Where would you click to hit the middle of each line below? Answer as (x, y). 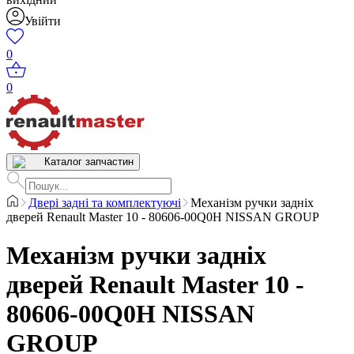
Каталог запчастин (89, 162)
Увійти (43, 21)
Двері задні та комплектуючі (105, 203)
